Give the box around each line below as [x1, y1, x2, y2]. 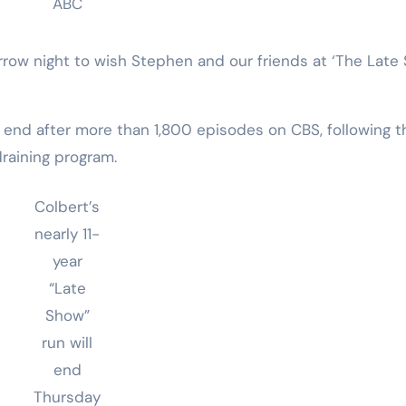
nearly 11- [34, 223, 100, 244]
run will [42, 332, 92, 353]
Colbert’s [34, 196, 100, 217]
